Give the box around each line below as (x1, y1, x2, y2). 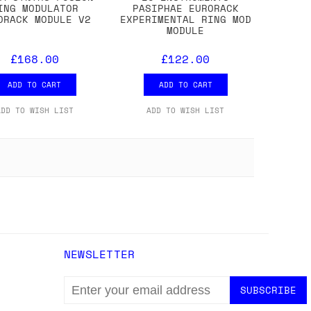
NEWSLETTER (63, 246, 135, 263)
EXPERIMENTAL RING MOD (119, 12, 251, 27)
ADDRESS (63, 291, 108, 306)
